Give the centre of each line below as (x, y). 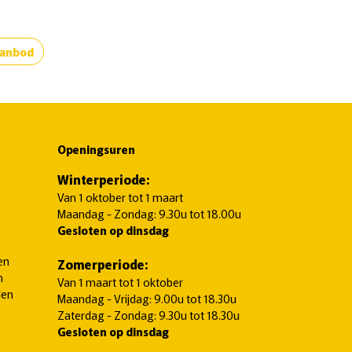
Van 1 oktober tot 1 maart (120, 197)
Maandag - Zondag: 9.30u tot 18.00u (149, 213)
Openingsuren (96, 149)
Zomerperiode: (103, 264)
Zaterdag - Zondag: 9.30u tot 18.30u (148, 315)
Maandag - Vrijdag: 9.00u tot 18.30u (147, 298)
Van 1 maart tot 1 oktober (120, 282)
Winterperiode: (103, 179)
